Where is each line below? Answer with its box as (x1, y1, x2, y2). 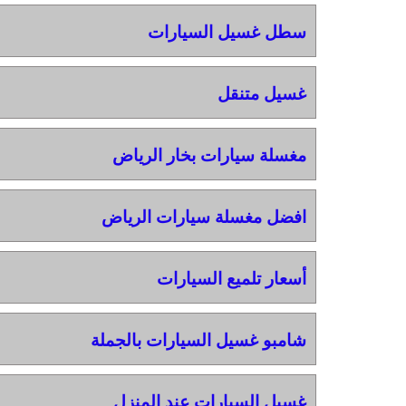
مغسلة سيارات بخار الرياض (111, 145, 306, 165)
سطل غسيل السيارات (147, 22, 306, 42)
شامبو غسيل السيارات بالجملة (90, 330, 306, 350)
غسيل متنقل (217, 83, 306, 103)
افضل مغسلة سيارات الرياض (101, 207, 306, 227)
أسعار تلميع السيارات (156, 268, 306, 288)
